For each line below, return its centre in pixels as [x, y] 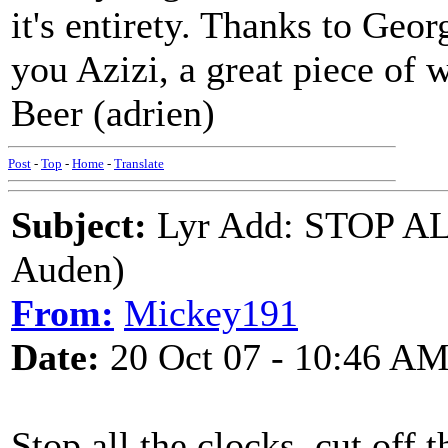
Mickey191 [211, 313]
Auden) [68, 269]
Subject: [79, 225]
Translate [139, 163]
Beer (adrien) [113, 113]
